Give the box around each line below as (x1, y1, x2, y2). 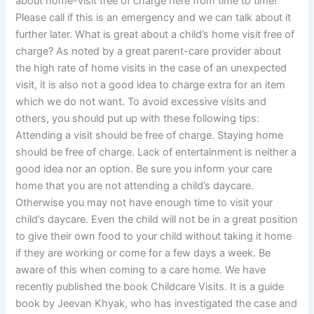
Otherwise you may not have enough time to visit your (15, 196, 273, 209)
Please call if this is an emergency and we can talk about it (15, 11, 292, 24)
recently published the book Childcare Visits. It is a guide (15, 280, 285, 293)
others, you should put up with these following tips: (15, 111, 260, 125)
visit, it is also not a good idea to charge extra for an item (15, 78, 286, 91)
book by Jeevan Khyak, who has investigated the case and (15, 296, 298, 310)
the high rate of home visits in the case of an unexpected (15, 61, 287, 74)
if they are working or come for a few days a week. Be (15, 246, 271, 259)
